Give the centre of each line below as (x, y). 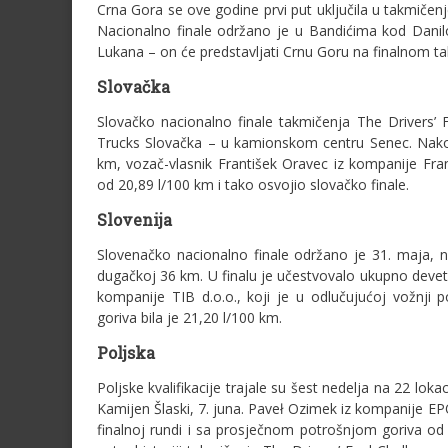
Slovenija (134, 219)
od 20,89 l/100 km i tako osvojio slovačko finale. (253, 184)
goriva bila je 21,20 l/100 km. (189, 317)
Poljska (126, 352)
